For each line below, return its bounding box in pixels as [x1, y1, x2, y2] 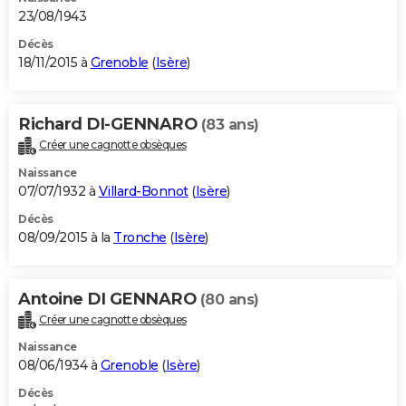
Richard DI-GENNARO [18, 113, 201, 134]
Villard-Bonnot [98, 182, 188, 199]
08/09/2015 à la [18, 228, 113, 246]
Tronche [113, 228, 167, 246]
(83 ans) [200, 115, 259, 133]
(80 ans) [199, 290, 259, 308]
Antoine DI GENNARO [18, 288, 200, 309]
